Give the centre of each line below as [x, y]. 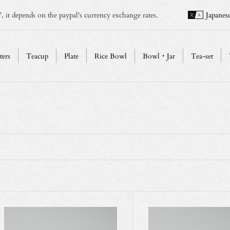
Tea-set [202, 56]
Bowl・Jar [159, 56]
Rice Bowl [110, 56]
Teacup [37, 56]
